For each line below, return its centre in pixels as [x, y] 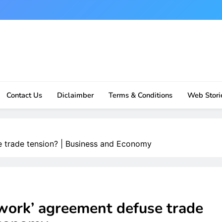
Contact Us [24, 95]
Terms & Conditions [140, 95]
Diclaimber [75, 95]
